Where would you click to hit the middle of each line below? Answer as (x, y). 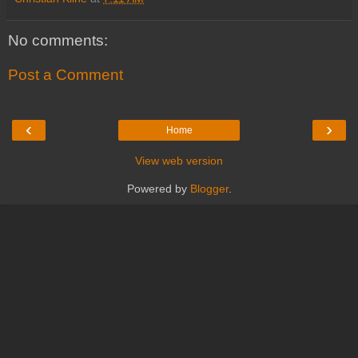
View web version (179, 160)
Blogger (209, 188)
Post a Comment (66, 75)
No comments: (58, 40)
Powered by (158, 188)
